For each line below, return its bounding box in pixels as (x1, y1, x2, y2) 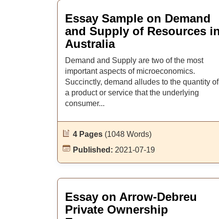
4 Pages (73, 130, 105, 138)
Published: (73, 146, 115, 154)
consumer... (65, 99, 105, 108)
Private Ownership (65, 203, 168, 216)
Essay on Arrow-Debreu (65, 190, 197, 203)
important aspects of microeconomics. (65, 67, 195, 75)
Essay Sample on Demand (65, 12, 211, 25)
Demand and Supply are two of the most (65, 56, 203, 65)
